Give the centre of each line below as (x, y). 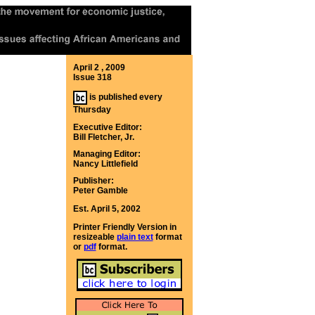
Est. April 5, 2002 (107, 209)
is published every (126, 97)
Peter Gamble (100, 191)
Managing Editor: (107, 154)
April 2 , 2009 (99, 67)
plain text (135, 237)
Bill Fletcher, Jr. (103, 137)
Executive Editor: (107, 127)
